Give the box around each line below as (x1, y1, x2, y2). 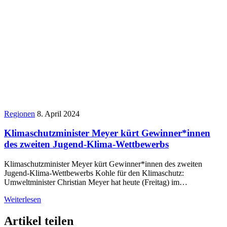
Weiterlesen (4, 195, 41, 204)
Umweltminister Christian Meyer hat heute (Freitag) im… (4, 178, 187, 187)
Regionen (4, 109, 35, 118)
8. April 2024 (37, 109, 80, 118)
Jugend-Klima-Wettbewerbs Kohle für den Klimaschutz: (4, 169, 184, 178)
